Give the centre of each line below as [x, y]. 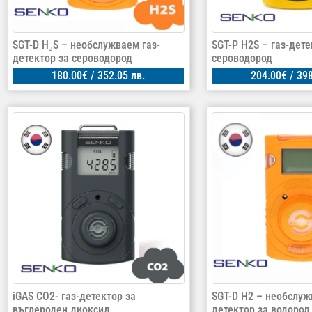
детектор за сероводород [72, 58]
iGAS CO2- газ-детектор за [74, 296]
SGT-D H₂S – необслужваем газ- [86, 45]
